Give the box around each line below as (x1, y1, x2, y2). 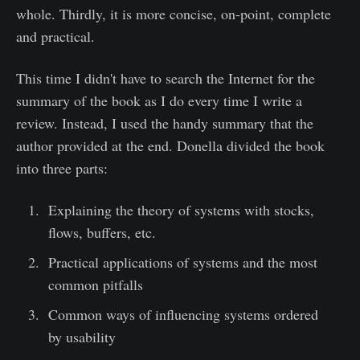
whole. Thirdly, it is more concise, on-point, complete (16, 4, 331, 23)
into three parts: (16, 158, 108, 178)
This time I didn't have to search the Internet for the (16, 68, 315, 88)
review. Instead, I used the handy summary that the (16, 113, 313, 133)
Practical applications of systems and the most (47, 252, 317, 272)
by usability (47, 327, 116, 346)
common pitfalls (47, 275, 143, 294)
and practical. (16, 27, 95, 46)
